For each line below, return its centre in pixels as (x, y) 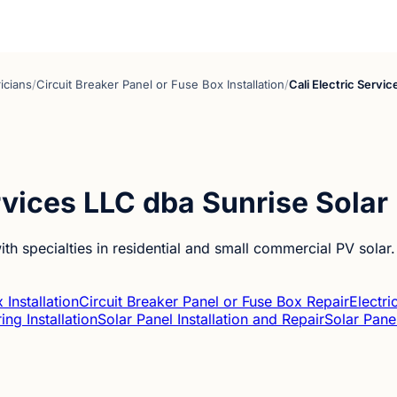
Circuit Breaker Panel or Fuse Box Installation (160, 84)
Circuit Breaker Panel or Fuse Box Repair (214, 301)
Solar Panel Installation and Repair (211, 319)
